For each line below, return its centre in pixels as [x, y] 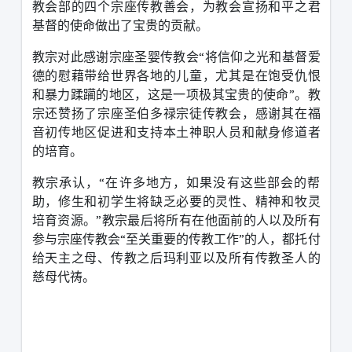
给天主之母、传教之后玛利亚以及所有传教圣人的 [176, 257]
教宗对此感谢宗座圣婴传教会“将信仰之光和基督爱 [176, 56]
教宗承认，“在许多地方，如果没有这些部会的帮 [176, 182]
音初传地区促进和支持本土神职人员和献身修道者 [176, 132]
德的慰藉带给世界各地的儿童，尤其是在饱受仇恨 [176, 75]
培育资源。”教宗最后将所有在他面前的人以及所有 [176, 220]
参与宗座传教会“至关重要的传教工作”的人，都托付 [176, 238]
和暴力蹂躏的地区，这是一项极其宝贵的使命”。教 [176, 94]
